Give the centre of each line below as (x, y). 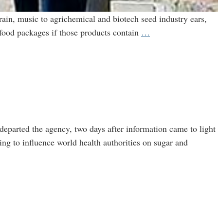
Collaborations (175, 181)
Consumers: (170, 72)
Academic (167, 168)
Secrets (162, 45)
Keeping (164, 31)
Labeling (165, 86)
